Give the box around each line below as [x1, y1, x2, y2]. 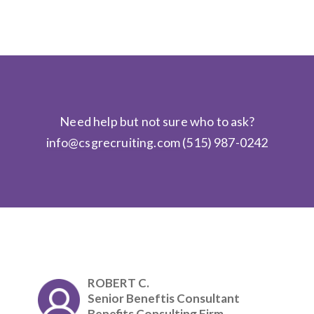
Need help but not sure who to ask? [60, 113, 254, 129]
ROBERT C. [88, 275, 149, 290]
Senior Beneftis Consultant [88, 290, 240, 306]
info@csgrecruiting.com [46, 134, 181, 150]
